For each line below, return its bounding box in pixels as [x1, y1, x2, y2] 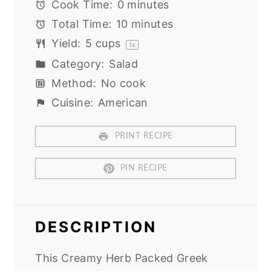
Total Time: [48, 17, 112, 30]
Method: [48, 76, 96, 90]
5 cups [85, 36, 121, 50]
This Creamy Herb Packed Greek [35, 252, 208, 265]
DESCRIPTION [35, 218, 157, 237]
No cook [100, 76, 146, 90]
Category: [48, 57, 105, 70]
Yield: [48, 36, 81, 50]
